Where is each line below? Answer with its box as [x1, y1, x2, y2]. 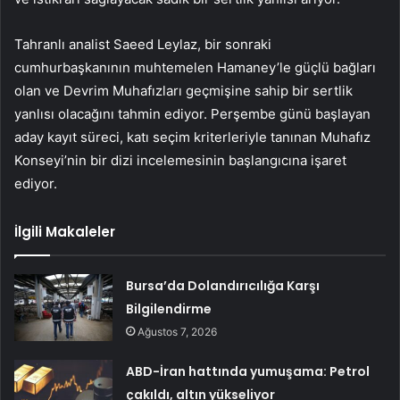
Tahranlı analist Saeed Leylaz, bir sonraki [14, 36, 271, 54]
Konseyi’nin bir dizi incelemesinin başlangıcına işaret [14, 152, 346, 170]
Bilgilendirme [126, 300, 212, 319]
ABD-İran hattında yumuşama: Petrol [126, 362, 371, 381]
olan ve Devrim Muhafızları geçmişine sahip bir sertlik [14, 82, 353, 100]
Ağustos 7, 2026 [137, 325, 218, 339]
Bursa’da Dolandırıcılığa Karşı [126, 277, 321, 296]
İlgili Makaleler [14, 222, 115, 242]
